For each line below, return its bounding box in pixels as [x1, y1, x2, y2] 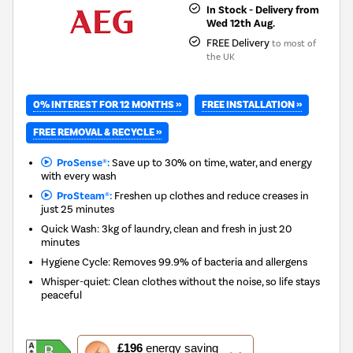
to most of [271, 37, 316, 49]
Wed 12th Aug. [206, 16, 275, 30]
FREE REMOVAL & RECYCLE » [33, 125, 162, 139]
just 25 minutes [41, 202, 115, 215]
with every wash [41, 169, 117, 182]
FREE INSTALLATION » [202, 98, 302, 111]
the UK [206, 50, 235, 62]
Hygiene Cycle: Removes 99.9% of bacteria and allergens [41, 255, 308, 268]
